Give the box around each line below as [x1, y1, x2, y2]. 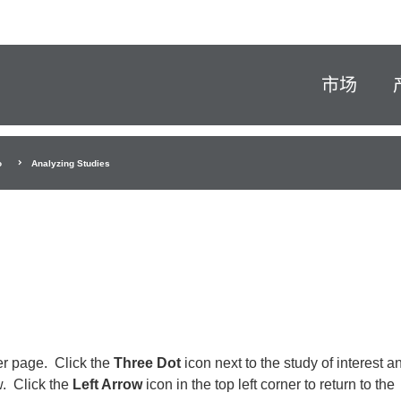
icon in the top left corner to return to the [142, 377, 395, 392]
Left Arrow [73, 377, 142, 392]
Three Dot [114, 355, 181, 371]
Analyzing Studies [31, 158, 110, 168]
